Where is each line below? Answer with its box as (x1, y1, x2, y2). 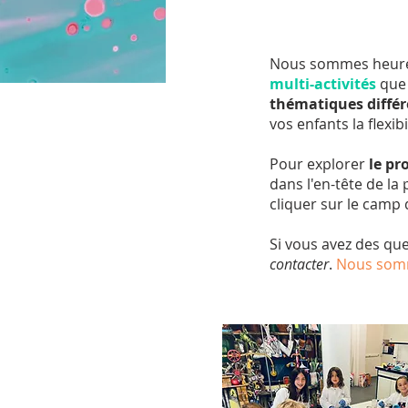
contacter (270, 254, 329, 274)
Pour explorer (270, 154, 369, 174)
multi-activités (270, 74, 376, 94)
